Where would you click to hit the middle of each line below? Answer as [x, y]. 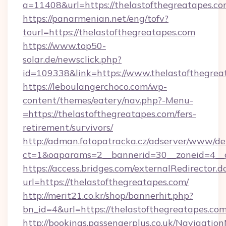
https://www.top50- [64, 46]
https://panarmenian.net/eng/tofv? [96, 18]
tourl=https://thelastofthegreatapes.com [109, 32]
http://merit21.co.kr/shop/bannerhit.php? [108, 195]
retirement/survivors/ [68, 127]
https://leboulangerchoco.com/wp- [95, 87]
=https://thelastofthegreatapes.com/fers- [109, 114]
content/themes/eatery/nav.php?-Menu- [108, 100]
